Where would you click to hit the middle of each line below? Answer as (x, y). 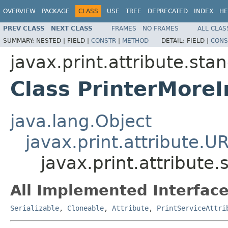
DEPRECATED (168, 11)
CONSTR (104, 40)
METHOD (135, 40)
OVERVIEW (19, 11)
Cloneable (85, 208)
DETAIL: (174, 40)
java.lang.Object (81, 121)
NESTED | (52, 40)
